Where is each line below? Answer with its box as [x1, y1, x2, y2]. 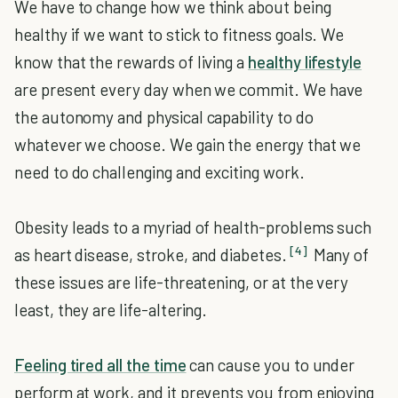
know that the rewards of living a [14, 52, 249, 72]
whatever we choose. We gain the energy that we [14, 134, 362, 155]
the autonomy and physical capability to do [14, 107, 314, 127]
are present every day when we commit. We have [14, 79, 363, 99]
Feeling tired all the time [14, 354, 187, 375]
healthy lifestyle [248, 52, 362, 72]
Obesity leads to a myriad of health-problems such [14, 217, 372, 237]
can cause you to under [186, 354, 355, 375]
